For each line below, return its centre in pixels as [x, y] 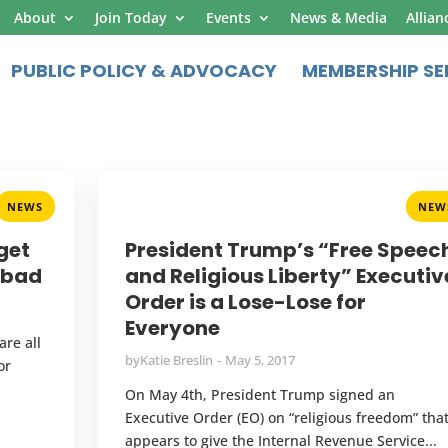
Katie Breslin [176, 359]
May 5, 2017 [259, 359]
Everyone [172, 327]
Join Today [131, 17]
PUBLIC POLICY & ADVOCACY [144, 70]
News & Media [338, 17]
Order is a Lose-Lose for [245, 301]
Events [228, 17]
